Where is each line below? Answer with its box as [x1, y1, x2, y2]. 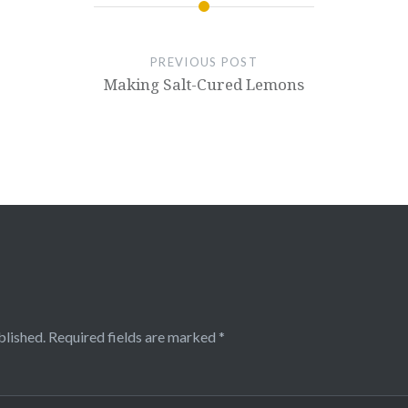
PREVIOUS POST [150, 55, 258, 69]
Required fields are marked [48, 328, 219, 345]
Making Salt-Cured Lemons [103, 74, 304, 95]
